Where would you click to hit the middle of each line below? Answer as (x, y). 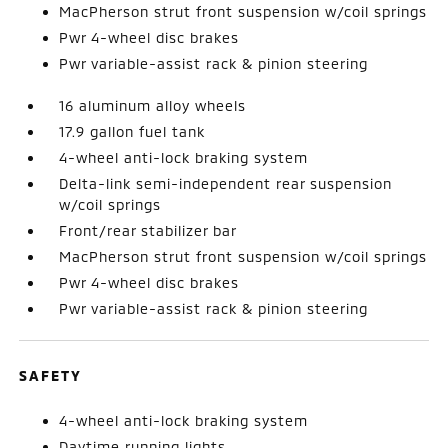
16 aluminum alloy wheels (153, 105)
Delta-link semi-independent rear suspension (226, 183)
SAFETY (51, 375)
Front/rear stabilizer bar (148, 230)
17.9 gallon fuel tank (132, 131)
